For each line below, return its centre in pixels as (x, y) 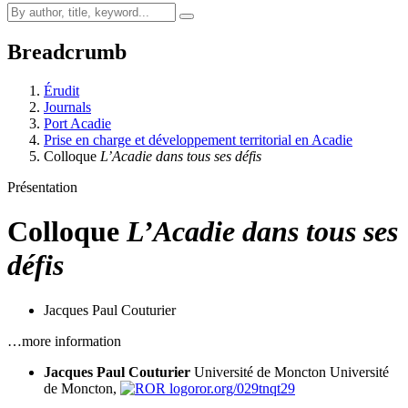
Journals (67, 107)
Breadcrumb (67, 51)
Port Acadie (77, 123)
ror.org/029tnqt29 (245, 388)
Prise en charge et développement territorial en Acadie (198, 139)
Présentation (42, 187)
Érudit (61, 90)
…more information (64, 341)
